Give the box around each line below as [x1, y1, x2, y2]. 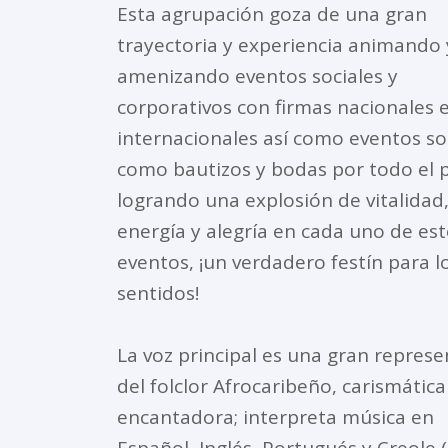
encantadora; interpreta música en [117, 403, 434, 430]
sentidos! [117, 279, 199, 306]
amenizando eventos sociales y [117, 62, 398, 89]
